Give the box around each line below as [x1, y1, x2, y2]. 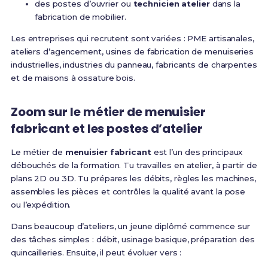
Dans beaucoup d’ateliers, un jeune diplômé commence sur [10, 221, 250, 232]
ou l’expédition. [10, 200, 71, 210]
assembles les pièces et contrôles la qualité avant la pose [10, 187, 246, 197]
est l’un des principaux [151, 147, 243, 157]
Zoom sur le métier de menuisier [10, 103, 206, 121]
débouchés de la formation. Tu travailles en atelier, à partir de [10, 160, 257, 170]
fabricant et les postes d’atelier [10, 120, 203, 138]
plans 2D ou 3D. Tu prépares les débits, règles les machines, [10, 173, 256, 184]
